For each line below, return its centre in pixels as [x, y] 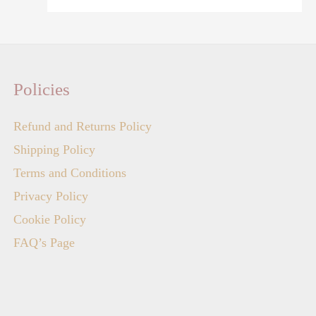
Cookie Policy [50, 219]
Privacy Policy [51, 196]
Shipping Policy [55, 149]
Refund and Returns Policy [83, 126]
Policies [42, 89]
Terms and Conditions [70, 172]
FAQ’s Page [44, 242]
